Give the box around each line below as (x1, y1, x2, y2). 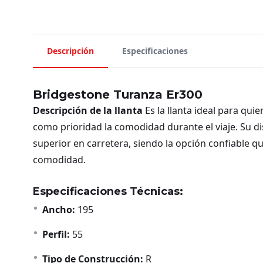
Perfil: (42, 228, 70, 241)
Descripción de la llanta (33, 104, 143, 117)
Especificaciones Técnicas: (33, 185, 183, 198)
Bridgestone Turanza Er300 (33, 87, 203, 102)
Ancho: (42, 203, 75, 216)
